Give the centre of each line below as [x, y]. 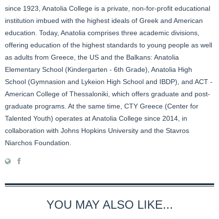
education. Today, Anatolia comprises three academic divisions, [102, 33]
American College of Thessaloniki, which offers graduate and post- [108, 94]
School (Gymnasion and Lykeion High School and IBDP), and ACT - [109, 82]
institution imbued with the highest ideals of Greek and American [104, 21]
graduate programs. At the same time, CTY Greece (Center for [102, 106]
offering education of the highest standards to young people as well [109, 45]
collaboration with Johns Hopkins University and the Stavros [97, 131]
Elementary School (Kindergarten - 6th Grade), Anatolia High [99, 70]
